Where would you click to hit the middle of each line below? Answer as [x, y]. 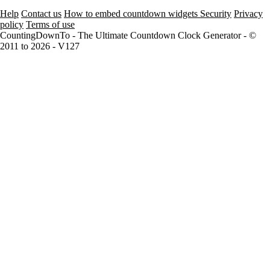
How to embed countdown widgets [132, 13]
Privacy [248, 13]
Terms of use [50, 24]
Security [216, 13]
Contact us [41, 13]
